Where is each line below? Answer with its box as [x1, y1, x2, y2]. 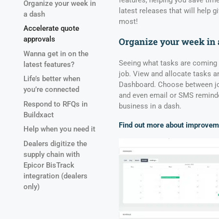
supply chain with [23, 150, 80, 159]
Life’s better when [23, 74, 80, 84]
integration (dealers [23, 171, 88, 180]
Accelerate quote [23, 24, 79, 33]
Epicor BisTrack [23, 160, 74, 170]
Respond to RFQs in [23, 99, 88, 109]
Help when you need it [23, 125, 95, 134]
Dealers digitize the [23, 139, 87, 148]
